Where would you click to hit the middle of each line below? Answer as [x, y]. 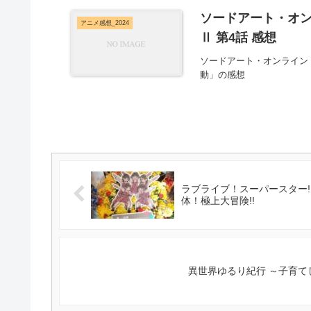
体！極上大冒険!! [218, 200]
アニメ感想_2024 [105, 23]
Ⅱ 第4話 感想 [238, 38]
